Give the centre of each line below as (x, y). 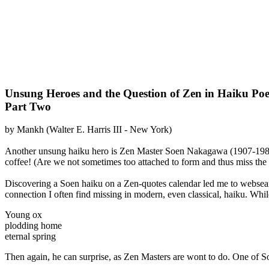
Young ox (23, 215)
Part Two (28, 106)
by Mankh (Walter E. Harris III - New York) (88, 130)
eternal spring (30, 237)
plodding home (33, 226)
